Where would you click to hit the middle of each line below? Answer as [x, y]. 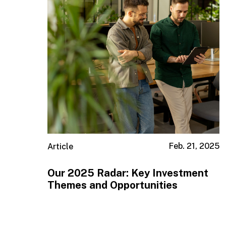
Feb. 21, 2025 [194, 146]
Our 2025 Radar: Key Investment [128, 173]
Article [61, 147]
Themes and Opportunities [113, 185]
